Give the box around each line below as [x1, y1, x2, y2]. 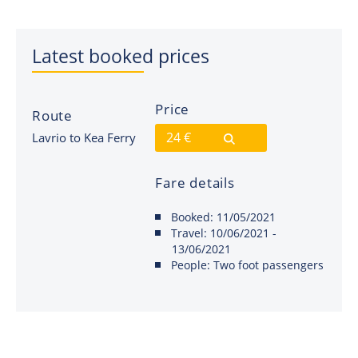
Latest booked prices [32, 43, 209, 70]
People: [171, 257, 211, 273]
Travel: [171, 225, 208, 241]
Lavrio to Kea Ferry [32, 129, 136, 145]
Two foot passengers [210, 257, 324, 273]
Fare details [155, 173, 235, 193]
